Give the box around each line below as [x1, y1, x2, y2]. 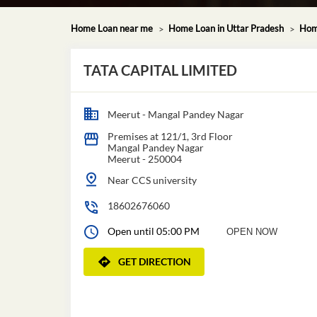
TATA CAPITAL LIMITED [83, 61, 237, 79]
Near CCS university [107, 173, 197, 186]
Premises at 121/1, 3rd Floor [107, 129, 233, 142]
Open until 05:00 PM [107, 224, 200, 237]
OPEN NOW [226, 226, 277, 237]
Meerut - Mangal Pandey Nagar [107, 108, 244, 120]
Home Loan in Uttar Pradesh [168, 22, 284, 34]
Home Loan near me [70, 22, 153, 34]
